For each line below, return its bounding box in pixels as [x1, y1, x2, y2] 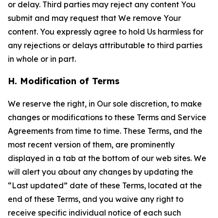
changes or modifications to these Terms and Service [8, 112, 206, 122]
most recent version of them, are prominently [8, 140, 175, 149]
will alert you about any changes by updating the [8, 167, 193, 177]
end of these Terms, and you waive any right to [8, 194, 183, 204]
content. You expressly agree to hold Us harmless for [8, 27, 203, 36]
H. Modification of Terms [8, 75, 120, 87]
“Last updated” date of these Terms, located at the [8, 181, 202, 190]
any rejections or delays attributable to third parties [8, 40, 202, 50]
